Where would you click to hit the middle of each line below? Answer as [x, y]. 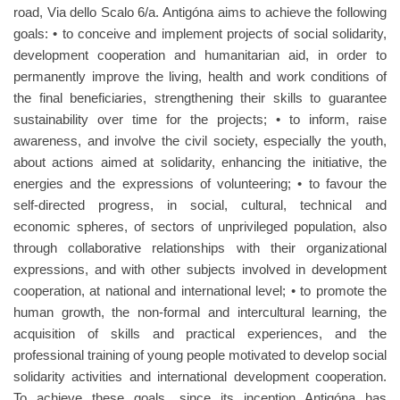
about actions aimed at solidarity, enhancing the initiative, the [200, 162]
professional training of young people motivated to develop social [200, 355]
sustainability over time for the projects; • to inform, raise [200, 119]
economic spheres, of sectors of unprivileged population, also [200, 226]
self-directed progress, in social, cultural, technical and [200, 205]
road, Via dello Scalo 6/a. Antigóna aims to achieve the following [200, 12]
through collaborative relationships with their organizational [200, 248]
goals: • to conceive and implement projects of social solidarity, [200, 33]
